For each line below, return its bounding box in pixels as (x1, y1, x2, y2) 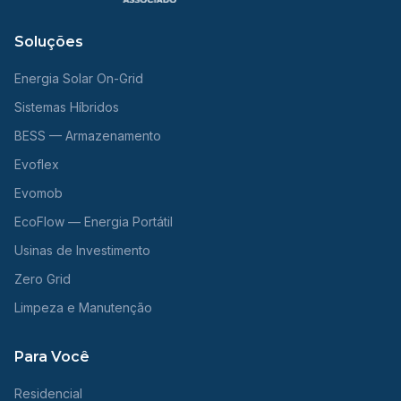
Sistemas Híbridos (14, 99, 119, 115)
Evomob (14, 185, 63, 200)
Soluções (14, 33, 83, 50)
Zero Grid (14, 271, 71, 286)
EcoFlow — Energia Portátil (14, 214, 173, 229)
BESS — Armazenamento (14, 128, 161, 143)
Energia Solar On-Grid (14, 71, 143, 86)
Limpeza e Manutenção (14, 300, 152, 315)
